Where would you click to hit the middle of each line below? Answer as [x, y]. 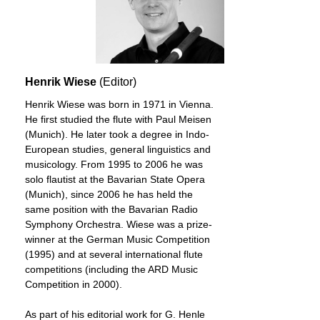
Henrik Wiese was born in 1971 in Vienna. [119, 104]
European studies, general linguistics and [118, 149]
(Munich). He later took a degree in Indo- [117, 134]
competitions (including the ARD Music [111, 269]
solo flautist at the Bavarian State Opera [115, 179]
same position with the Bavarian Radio [111, 209]
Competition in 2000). [74, 284]
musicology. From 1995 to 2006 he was [114, 164]
